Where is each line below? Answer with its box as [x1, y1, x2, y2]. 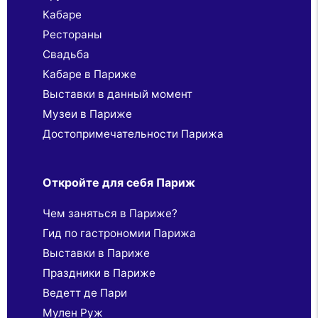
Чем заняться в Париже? [43, 206, 177, 220]
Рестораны [43, 27, 102, 41]
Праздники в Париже [43, 265, 155, 280]
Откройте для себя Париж [43, 175, 195, 190]
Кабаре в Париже [43, 67, 136, 81]
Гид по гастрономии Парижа [43, 226, 196, 240]
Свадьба [43, 47, 89, 61]
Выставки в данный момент [43, 87, 192, 101]
